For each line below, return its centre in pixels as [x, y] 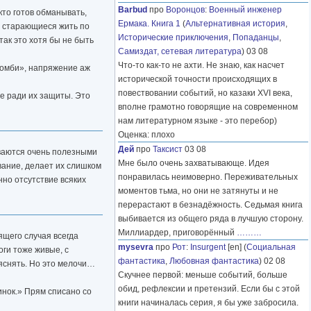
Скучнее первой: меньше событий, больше [203, 275]
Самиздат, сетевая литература [180, 52]
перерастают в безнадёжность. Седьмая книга [210, 205]
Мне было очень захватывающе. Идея [194, 163]
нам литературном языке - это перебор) [197, 121]
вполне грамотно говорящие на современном [208, 107]
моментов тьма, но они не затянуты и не [198, 191]
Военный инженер [245, 10]
